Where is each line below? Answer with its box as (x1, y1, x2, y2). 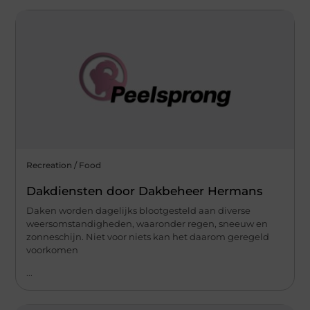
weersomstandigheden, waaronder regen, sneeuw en (26, 217, 268, 229)
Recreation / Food (26, 159, 102, 170)
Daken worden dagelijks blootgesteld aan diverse (26, 204, 251, 216)
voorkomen (26, 244, 79, 255)
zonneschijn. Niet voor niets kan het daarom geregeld (26, 230, 270, 242)
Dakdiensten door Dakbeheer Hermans (26, 183, 264, 198)
